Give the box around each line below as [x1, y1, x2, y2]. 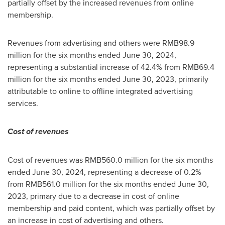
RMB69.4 [182, 61, 214, 72]
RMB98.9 [162, 37, 194, 48]
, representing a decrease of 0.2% [84, 166, 201, 177]
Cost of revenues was [8, 154, 85, 165]
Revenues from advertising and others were [8, 37, 162, 48]
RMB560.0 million [85, 154, 148, 165]
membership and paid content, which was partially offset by [8, 202, 215, 213]
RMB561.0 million [26, 178, 86, 189]
